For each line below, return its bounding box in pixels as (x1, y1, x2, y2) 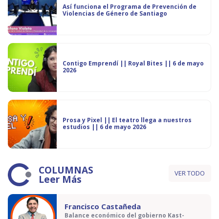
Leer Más (39, 173, 82, 186)
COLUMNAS (39, 164, 93, 176)
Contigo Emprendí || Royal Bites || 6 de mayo (63, 59, 120, 67)
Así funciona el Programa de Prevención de (63, 2, 197, 11)
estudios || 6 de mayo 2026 (63, 123, 146, 131)
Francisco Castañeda (65, 201, 141, 211)
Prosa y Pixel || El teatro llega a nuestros (63, 116, 104, 124)
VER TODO (175, 169, 205, 177)
